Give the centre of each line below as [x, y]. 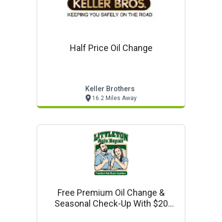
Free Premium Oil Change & [111, 193]
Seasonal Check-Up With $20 [111, 203]
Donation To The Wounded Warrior [111, 214]
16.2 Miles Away [114, 98]
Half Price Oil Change [111, 48]
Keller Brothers [110, 89]
